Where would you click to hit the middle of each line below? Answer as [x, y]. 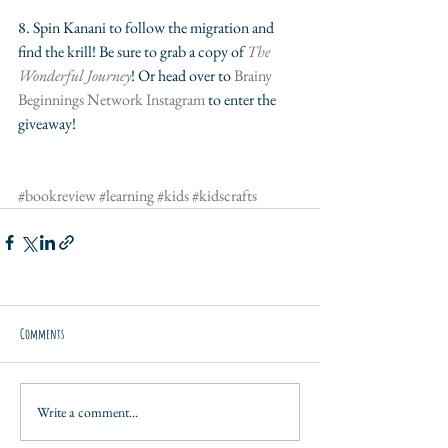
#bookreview [57, 196]
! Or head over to [182, 76]
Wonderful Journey [74, 76]
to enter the [242, 100]
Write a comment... [87, 411]
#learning [126, 196]
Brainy [254, 76]
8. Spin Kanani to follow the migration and [147, 28]
